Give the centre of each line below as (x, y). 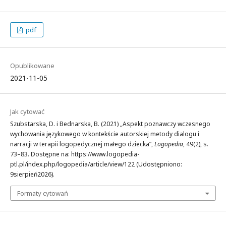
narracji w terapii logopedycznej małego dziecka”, (82, 144)
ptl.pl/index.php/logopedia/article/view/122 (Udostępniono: (96, 164)
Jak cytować (27, 111)
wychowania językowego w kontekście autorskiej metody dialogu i (105, 134)
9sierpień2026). (32, 174)
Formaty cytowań (43, 193)
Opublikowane (32, 66)
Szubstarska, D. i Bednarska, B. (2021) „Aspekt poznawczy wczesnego (110, 124)
